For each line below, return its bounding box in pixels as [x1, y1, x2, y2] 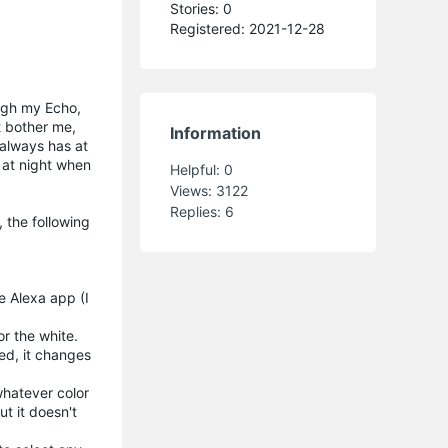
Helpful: [170, 160, 225, 178]
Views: [170, 181, 217, 199]
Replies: [170, 202, 226, 220]
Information [170, 122, 262, 143]
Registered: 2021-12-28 [170, 19, 326, 37]
